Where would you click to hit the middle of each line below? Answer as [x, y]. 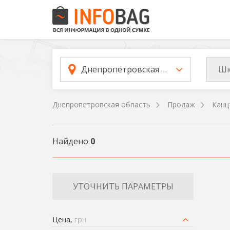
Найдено [71, 141]
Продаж [181, 104]
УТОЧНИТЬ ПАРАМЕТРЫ [123, 186]
